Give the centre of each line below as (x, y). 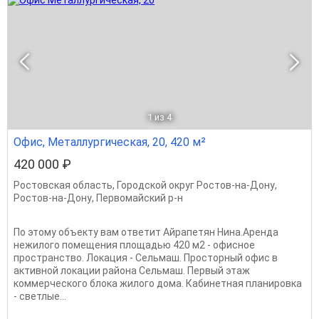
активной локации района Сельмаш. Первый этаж (132, 271)
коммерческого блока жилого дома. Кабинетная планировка (158, 283)
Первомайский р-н (140, 198)
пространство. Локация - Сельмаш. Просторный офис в (146, 258)
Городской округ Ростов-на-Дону (196, 185)
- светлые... (40, 296)
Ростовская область (63, 185)
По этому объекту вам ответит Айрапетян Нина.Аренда (146, 232)
